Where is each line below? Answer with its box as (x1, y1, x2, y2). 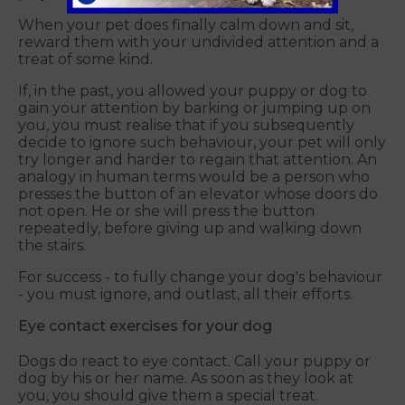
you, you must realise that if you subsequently (18, 117, 354, 135)
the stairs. (18, 237, 86, 255)
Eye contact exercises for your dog (18, 317, 272, 335)
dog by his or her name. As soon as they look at (18, 370, 353, 388)
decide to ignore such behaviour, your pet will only (18, 134, 386, 152)
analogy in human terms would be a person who (18, 168, 370, 186)
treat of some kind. (18, 51, 153, 69)
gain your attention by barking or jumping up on (18, 99, 371, 118)
